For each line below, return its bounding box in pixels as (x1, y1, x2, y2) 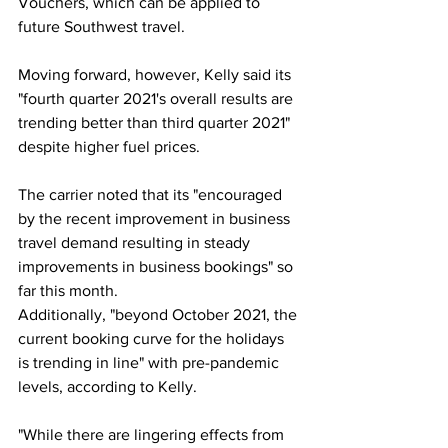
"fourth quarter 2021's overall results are (18, 90, 297, 107)
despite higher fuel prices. (18, 138, 204, 155)
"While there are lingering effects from (18, 426, 288, 443)
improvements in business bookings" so (18, 258, 297, 275)
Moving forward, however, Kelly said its (18, 66, 295, 83)
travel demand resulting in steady (18, 234, 254, 251)
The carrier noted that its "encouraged (18, 186, 286, 203)
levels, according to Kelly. (18, 378, 201, 395)
